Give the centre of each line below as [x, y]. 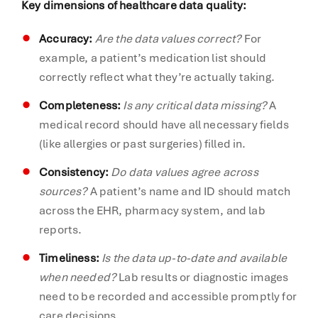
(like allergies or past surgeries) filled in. [143, 143]
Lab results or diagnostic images [203, 277]
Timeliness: [69, 258]
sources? [64, 191]
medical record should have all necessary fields [164, 124]
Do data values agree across [185, 172]
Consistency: [74, 172]
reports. [61, 229]
